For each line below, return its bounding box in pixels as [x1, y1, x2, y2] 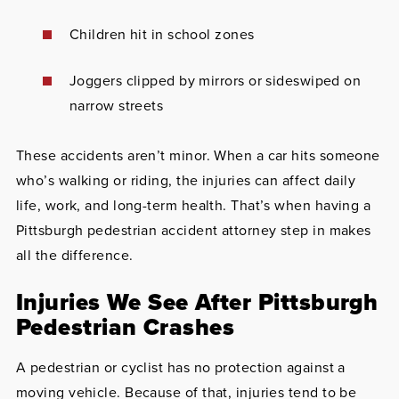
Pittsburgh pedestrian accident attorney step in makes [15, 220, 371, 240]
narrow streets [69, 95, 164, 116]
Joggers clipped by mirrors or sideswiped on [69, 70, 362, 91]
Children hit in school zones [69, 24, 255, 45]
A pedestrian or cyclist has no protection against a [15, 357, 346, 378]
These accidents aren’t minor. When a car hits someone [15, 145, 380, 166]
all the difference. [15, 245, 134, 265]
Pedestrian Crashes [15, 310, 235, 344]
